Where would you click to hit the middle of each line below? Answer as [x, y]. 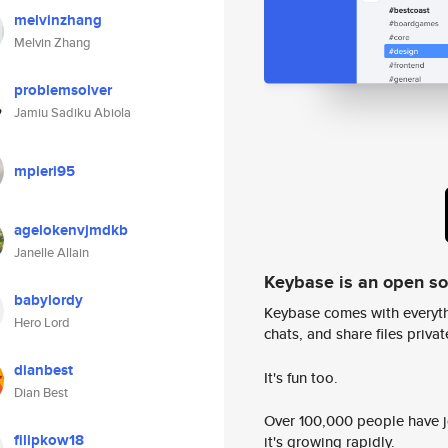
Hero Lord [42, 322]
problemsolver [63, 90]
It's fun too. [301, 377]
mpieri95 [44, 171]
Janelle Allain [51, 252]
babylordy [48, 300]
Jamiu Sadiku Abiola [72, 112]
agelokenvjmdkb [71, 230]
